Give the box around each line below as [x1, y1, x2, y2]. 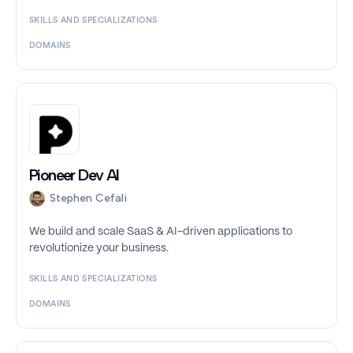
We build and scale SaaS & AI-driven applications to [29, 226, 292, 238]
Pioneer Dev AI [29, 165, 119, 185]
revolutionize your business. [29, 243, 169, 255]
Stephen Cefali [50, 191, 127, 206]
